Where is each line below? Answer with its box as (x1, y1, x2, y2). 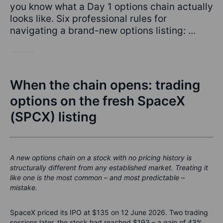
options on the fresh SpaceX (10, 93, 185, 109)
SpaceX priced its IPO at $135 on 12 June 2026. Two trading (10, 208, 208, 217)
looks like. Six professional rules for (10, 13, 167, 24)
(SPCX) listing (10, 109, 97, 124)
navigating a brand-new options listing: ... (10, 25, 196, 36)
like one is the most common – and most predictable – (10, 173, 185, 182)
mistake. (10, 183, 37, 192)
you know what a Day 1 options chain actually (10, 1, 213, 12)
